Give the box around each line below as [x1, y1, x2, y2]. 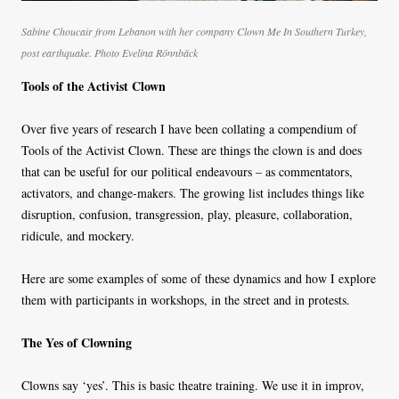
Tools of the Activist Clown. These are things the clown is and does [21, 142, 362, 159]
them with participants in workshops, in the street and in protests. [21, 291, 350, 309]
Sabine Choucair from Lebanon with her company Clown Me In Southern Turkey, [21, 24, 367, 39]
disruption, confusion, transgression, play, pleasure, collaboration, [21, 206, 353, 224]
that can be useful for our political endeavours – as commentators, [21, 163, 353, 181]
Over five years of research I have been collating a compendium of [21, 120, 357, 138]
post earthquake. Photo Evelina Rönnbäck [21, 45, 198, 61]
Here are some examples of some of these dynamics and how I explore [21, 270, 376, 288]
